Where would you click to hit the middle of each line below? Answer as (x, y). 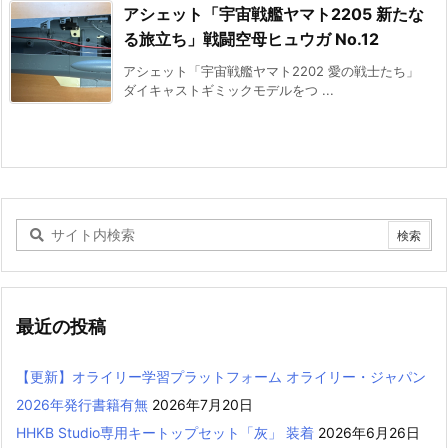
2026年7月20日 (202, 404)
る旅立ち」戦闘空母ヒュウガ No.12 (251, 38)
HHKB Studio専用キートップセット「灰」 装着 (165, 432)
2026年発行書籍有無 (82, 404)
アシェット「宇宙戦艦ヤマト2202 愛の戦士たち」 (271, 70)
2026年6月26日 (369, 432)
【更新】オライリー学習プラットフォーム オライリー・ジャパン (221, 376)
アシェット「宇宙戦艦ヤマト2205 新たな (273, 13)
